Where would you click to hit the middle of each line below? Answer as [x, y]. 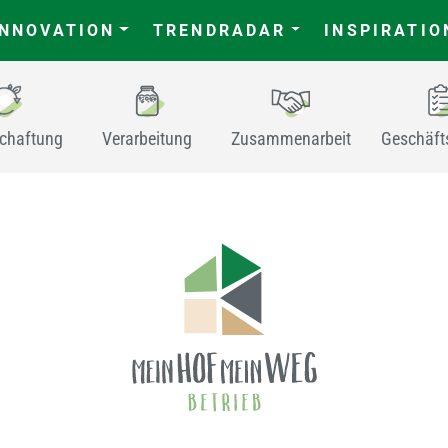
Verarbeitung [146, 139]
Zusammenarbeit [291, 139]
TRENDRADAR [219, 30]
